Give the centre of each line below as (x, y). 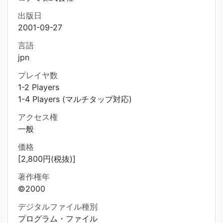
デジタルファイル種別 (58, 207)
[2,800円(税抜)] (47, 159)
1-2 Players (39, 87)
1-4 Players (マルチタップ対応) (75, 99)
